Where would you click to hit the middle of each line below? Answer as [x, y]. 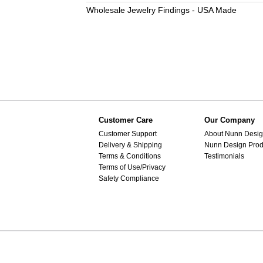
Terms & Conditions [129, 156]
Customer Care [125, 120]
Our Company [229, 120]
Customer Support [127, 134]
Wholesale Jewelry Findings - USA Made [161, 10]
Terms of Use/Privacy [132, 167]
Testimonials [224, 156]
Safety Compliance [129, 178]
